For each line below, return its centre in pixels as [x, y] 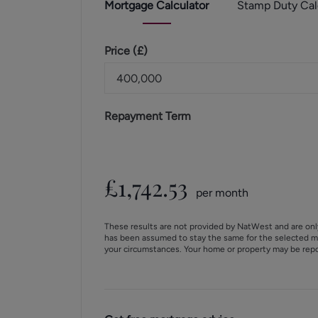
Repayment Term [148, 116]
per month [222, 193]
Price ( [121, 51]
